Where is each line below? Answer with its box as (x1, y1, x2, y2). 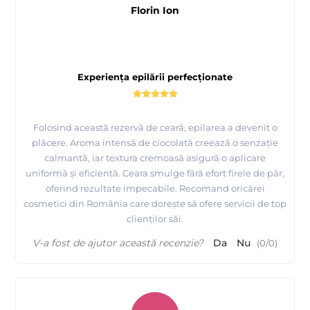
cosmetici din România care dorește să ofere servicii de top (24, 197, 286, 209)
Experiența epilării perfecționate (77, 71, 232, 82)
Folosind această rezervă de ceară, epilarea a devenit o (33, 121, 277, 133)
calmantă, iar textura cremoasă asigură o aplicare (44, 152, 266, 163)
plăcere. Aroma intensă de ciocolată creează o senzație (32, 136, 278, 148)
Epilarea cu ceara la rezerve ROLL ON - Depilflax (33, 205, 276, 218)
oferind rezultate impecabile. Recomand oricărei (45, 182, 265, 194)
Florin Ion (131, 3, 179, 17)
